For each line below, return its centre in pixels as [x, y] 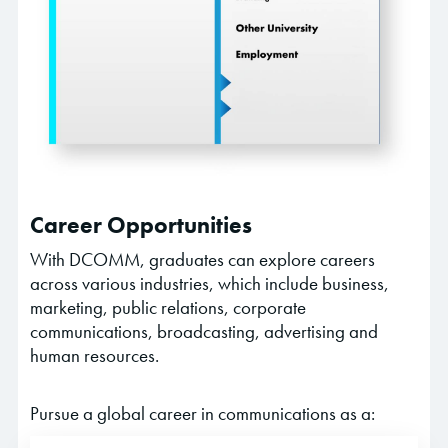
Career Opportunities [141, 225]
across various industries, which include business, [209, 284]
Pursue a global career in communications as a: [202, 414]
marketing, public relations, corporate [168, 308]
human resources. [94, 356]
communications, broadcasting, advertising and [204, 332]
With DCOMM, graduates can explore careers [202, 260]
